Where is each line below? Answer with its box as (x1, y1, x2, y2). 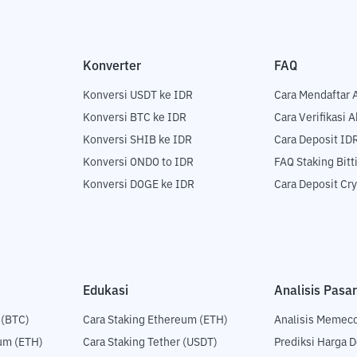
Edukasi (83, 284, 128, 298)
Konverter (83, 60, 141, 73)
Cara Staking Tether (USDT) (83, 337, 218, 349)
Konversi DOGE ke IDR (83, 179, 194, 191)
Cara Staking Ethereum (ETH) (83, 315, 228, 327)
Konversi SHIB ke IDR (83, 135, 192, 147)
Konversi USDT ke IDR (83, 90, 193, 102)
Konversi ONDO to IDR (83, 157, 194, 169)
